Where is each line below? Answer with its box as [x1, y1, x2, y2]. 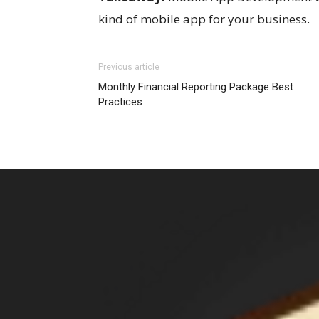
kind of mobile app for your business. [98, 11, 310, 27]
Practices [98, 95, 142, 108]
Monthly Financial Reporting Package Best [98, 80, 293, 93]
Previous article [98, 62, 159, 72]
